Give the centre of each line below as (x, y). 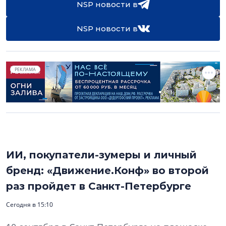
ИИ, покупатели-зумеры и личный (101, 155)
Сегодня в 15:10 (30, 204)
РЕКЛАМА (25, 69)
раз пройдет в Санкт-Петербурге (99, 186)
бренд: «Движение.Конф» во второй (107, 170)
